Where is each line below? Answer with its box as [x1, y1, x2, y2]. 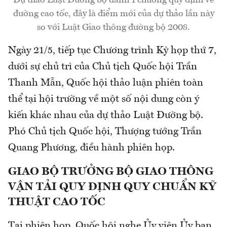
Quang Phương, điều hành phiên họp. [8, 143, 175, 154]
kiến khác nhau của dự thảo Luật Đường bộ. [8, 110, 203, 121]
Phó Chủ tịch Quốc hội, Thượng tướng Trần [8, 127, 202, 137]
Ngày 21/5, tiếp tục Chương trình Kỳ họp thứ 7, [8, 46, 216, 56]
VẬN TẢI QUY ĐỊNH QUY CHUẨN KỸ [8, 181, 216, 193]
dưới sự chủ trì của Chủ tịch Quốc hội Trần [8, 62, 197, 72]
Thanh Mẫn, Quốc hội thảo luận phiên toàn [8, 78, 203, 89]
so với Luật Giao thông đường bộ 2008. [37, 23, 190, 32]
